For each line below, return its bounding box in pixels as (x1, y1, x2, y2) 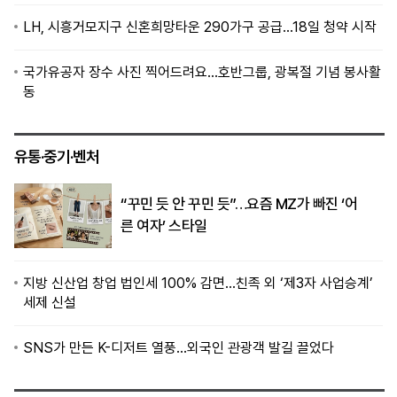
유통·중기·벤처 (14, 146, 99, 166)
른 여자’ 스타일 (121, 217, 207, 236)
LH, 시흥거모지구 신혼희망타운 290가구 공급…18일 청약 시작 (23, 18, 377, 35)
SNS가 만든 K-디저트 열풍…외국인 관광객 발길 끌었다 (23, 339, 334, 356)
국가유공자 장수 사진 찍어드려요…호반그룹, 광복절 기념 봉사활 (23, 63, 381, 81)
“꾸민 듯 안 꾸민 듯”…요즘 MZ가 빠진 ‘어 (121, 195, 357, 214)
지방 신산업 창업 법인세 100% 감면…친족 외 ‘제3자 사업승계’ (23, 274, 373, 292)
